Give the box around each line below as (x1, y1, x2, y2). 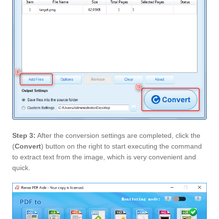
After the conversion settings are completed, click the (36, 131, 200, 140)
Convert (15, 142, 41, 151)
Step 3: (12, 131, 36, 140)
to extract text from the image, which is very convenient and (12, 153, 196, 161)
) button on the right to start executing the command (41, 142, 202, 151)
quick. (12, 164, 30, 172)
